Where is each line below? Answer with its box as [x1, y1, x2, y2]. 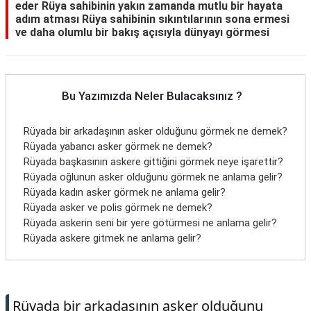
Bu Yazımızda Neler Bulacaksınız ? [62, 89, 242, 103]
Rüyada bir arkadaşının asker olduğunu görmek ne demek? [24, 125, 287, 137]
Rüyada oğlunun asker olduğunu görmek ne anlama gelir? [24, 171, 283, 183]
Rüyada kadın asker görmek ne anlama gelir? [24, 186, 226, 199]
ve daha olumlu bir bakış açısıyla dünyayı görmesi [15, 26, 269, 39]
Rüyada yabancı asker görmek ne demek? [24, 140, 212, 153]
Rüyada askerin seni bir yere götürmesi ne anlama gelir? [24, 217, 277, 229]
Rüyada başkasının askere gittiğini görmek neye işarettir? [24, 155, 283, 168]
